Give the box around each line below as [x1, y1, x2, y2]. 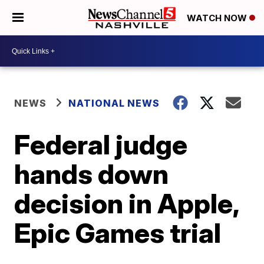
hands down [14, 157, 169, 190]
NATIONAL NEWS [68, 97, 160, 109]
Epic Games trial [14, 216, 222, 249]
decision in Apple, [14, 187, 239, 220]
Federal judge [14, 128, 188, 161]
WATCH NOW [187, 12, 249, 24]
